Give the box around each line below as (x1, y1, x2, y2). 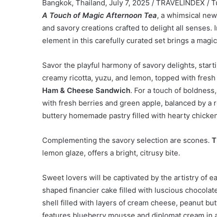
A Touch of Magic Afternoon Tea (42, 10, 157, 20)
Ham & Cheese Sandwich (42, 85, 130, 95)
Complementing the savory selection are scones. (42, 135, 212, 145)
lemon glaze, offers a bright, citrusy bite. (42, 148, 180, 157)
